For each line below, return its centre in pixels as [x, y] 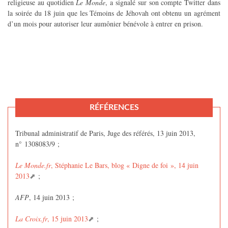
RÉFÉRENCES [114, 108]
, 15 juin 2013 [68, 219]
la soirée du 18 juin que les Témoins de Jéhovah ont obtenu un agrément [114, 13]
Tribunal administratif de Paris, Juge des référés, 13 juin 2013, [105, 133]
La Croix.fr [31, 219]
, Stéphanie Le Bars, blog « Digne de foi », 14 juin [125, 165]
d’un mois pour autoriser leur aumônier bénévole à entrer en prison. [105, 23]
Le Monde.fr [33, 165]
